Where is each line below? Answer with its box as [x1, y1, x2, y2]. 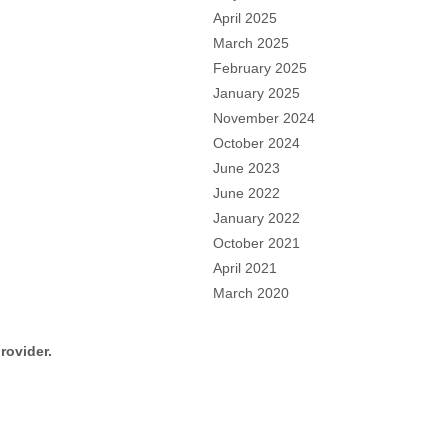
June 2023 [213, 160, 281, 176]
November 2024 [213, 110, 316, 126]
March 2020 [213, 285, 290, 301]
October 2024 [213, 135, 301, 151]
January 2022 [213, 210, 301, 226]
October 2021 [213, 235, 301, 251]
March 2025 [213, 35, 290, 51]
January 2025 [213, 85, 301, 101]
